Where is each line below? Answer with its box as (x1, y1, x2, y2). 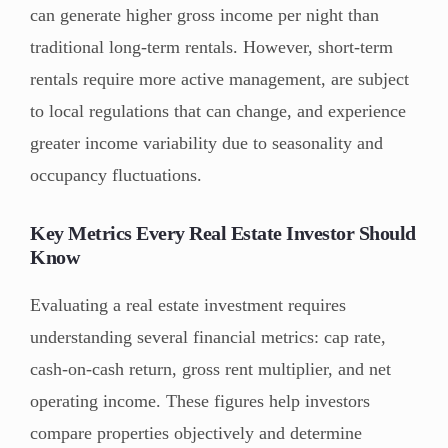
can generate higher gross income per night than (30, 4, 379, 25)
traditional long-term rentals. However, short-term (30, 36, 393, 57)
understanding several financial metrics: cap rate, (30, 326, 386, 347)
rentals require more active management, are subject (30, 68, 409, 89)
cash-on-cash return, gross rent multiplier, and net (30, 358, 391, 379)
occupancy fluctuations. (30, 164, 202, 185)
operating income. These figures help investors (30, 390, 370, 411)
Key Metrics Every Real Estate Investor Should (30, 221, 416, 244)
